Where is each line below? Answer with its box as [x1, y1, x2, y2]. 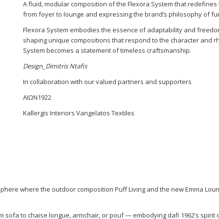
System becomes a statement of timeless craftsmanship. [22, 46, 191, 55]
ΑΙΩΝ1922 [22, 93, 51, 102]
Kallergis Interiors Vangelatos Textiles [22, 109, 134, 118]
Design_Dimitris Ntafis [22, 62, 87, 71]
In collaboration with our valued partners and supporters [22, 77, 192, 87]
